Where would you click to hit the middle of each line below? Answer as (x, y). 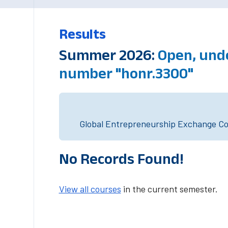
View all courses (90, 189)
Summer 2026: (108, 55)
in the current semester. (169, 189)
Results (82, 34)
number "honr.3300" (126, 73)
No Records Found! (121, 159)
